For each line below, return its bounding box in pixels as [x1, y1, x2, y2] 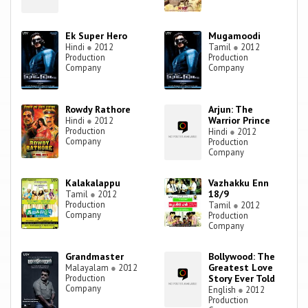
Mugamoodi [208, 30, 261, 43]
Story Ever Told [208, 272, 276, 285]
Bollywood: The [208, 250, 276, 263]
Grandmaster [65, 250, 124, 263]
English [208, 284, 239, 296]
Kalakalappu [65, 177, 121, 190]
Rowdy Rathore [65, 103, 131, 116]
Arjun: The [208, 103, 254, 116]
